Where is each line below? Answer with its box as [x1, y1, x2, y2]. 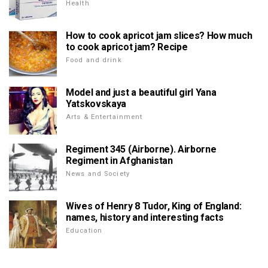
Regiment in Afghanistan [66, 155, 173, 167]
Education [66, 227, 103, 235]
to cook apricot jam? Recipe [66, 41, 188, 53]
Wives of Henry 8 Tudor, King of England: [66, 200, 242, 212]
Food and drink [66, 56, 122, 65]
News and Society [66, 170, 130, 178]
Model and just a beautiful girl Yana [66, 87, 217, 99]
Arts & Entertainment [66, 113, 143, 121]
